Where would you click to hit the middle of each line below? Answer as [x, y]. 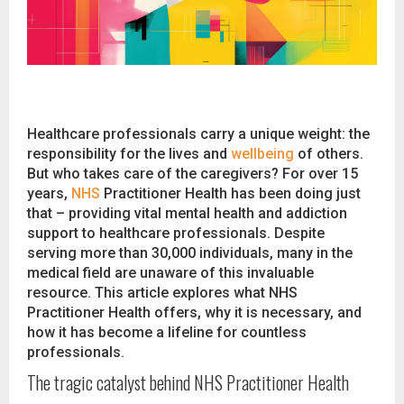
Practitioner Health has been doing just [230, 194]
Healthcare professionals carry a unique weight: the [198, 134]
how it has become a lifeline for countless [167, 333]
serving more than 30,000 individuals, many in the [190, 253]
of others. [329, 154]
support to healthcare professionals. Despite [176, 234]
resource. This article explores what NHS [162, 293]
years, [49, 194]
